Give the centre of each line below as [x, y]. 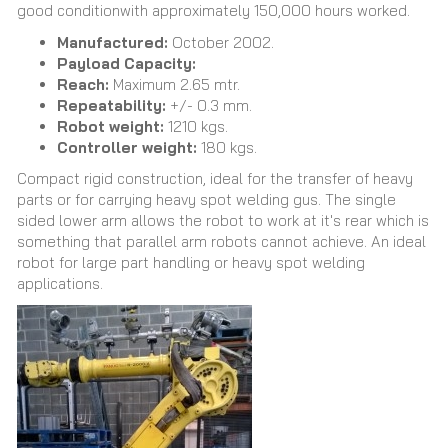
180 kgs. [229, 147]
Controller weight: [129, 147]
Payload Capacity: [126, 63]
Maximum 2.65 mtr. [176, 84]
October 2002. [223, 42]
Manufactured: [114, 42]
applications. [60, 283]
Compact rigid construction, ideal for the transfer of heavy [215, 178]
